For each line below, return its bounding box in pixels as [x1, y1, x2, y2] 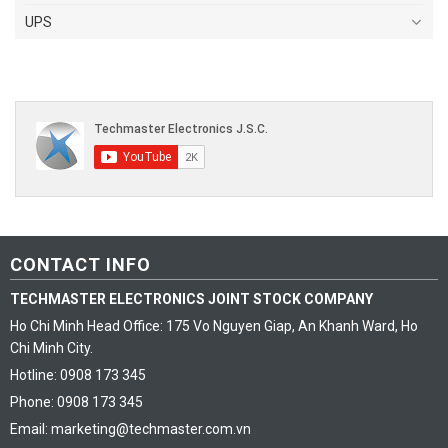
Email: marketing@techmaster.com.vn [9, 420, 251, 437]
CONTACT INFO [9, 253, 151, 275]
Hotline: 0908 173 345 [9, 366, 146, 383]
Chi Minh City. [9, 339, 93, 356]
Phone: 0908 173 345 [9, 393, 143, 410]
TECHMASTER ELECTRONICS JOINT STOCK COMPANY [9, 290, 373, 307]
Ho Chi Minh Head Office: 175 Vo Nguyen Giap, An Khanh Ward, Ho [9, 317, 418, 334]
